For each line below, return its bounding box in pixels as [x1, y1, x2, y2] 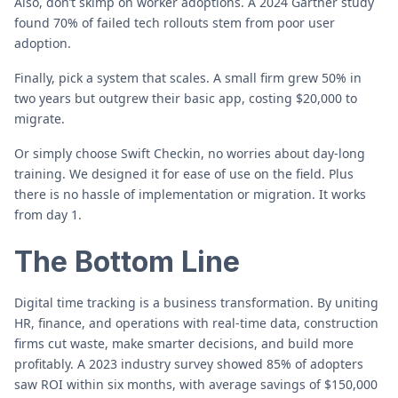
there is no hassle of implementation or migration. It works [14, 186, 366, 203]
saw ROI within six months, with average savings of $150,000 [14, 376, 378, 393]
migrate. [14, 110, 65, 127]
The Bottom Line [14, 244, 240, 279]
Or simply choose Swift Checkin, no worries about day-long [14, 145, 365, 162]
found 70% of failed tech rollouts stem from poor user [14, 14, 335, 31]
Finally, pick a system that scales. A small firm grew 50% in [14, 69, 362, 86]
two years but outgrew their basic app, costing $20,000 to [14, 90, 357, 107]
